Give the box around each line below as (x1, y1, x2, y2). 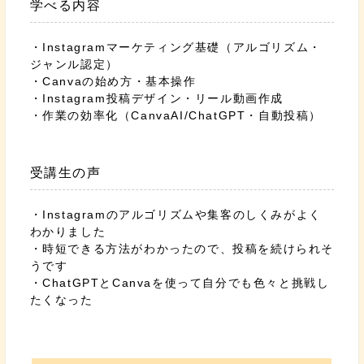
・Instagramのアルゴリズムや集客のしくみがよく (29, 208, 322, 221)
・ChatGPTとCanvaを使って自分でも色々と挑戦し (29, 276, 330, 289)
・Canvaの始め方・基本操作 (29, 75, 197, 88)
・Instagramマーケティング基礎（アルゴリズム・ (29, 41, 322, 54)
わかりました (29, 225, 106, 238)
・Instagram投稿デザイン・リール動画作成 (29, 92, 284, 105)
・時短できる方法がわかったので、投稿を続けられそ (29, 242, 335, 255)
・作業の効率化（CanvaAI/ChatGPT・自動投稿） (29, 109, 323, 122)
